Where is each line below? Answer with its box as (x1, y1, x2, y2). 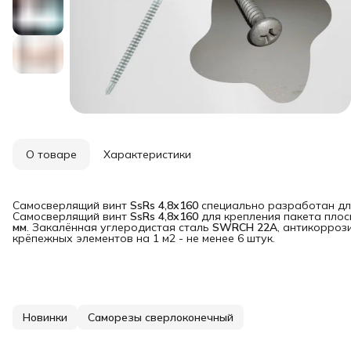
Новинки (23, 310, 67, 325)
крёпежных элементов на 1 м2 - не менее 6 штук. (13, 231, 275, 246)
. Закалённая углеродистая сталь (27, 220, 212, 235)
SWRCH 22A (212, 220, 277, 235)
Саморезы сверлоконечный (88, 310, 233, 325)
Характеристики (103, 147, 191, 162)
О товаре (26, 147, 77, 162)
